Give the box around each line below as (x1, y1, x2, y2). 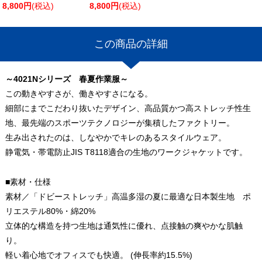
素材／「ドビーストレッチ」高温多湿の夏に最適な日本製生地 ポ (5, 192, 251, 202)
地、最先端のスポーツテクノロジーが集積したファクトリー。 (5, 118, 235, 127)
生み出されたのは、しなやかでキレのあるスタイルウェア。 (5, 132, 226, 142)
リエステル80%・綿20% (5, 206, 95, 216)
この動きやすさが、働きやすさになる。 (5, 88, 153, 98)
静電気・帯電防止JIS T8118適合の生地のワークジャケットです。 (5, 147, 247, 157)
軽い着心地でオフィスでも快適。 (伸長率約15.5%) (5, 250, 192, 260)
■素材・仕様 (5, 177, 51, 187)
